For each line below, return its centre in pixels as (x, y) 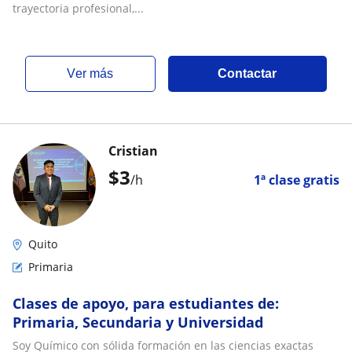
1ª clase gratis (297, 180)
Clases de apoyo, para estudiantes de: (146, 303)
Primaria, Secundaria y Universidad (138, 322)
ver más (95, 73)
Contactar (247, 73)
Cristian (133, 151)
